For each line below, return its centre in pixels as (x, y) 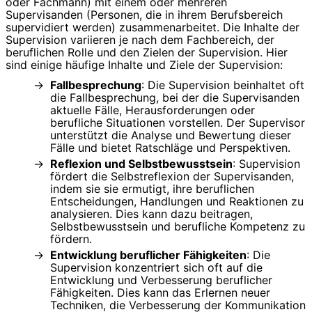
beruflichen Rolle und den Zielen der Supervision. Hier (147, 52)
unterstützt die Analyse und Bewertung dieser (171, 135)
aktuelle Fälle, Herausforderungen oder (153, 110)
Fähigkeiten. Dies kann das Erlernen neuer (160, 292)
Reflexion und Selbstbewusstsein (141, 163)
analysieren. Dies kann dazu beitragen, (151, 213)
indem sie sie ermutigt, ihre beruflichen (152, 188)
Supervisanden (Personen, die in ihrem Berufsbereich (144, 14)
